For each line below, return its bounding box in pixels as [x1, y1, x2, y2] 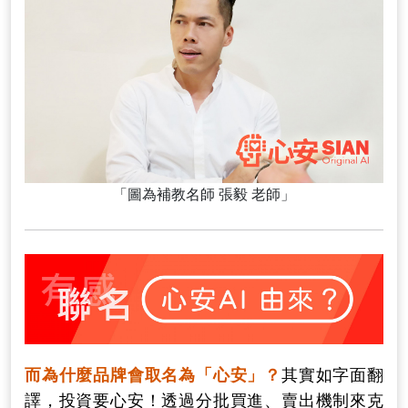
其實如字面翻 [281, 365, 383, 384]
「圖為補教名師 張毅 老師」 [113, 187, 295, 203]
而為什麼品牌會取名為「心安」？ [25, 365, 281, 384]
